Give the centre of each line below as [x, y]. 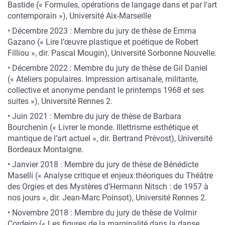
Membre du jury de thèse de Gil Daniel [141, 68]
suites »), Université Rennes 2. [60, 101]
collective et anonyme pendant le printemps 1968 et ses [106, 90]
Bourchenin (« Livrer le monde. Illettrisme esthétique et [103, 127]
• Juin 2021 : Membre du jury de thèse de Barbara [94, 116]
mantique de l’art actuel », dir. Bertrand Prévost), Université [110, 138]
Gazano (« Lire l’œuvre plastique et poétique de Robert [103, 42]
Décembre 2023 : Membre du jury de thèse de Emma [104, 31]
